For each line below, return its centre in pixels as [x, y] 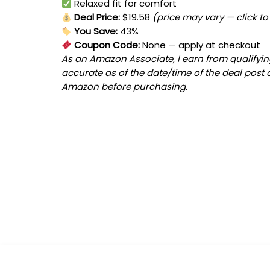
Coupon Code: [106, 45]
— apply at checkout [213, 45]
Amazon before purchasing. [124, 87]
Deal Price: [96, 17]
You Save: [95, 31]
